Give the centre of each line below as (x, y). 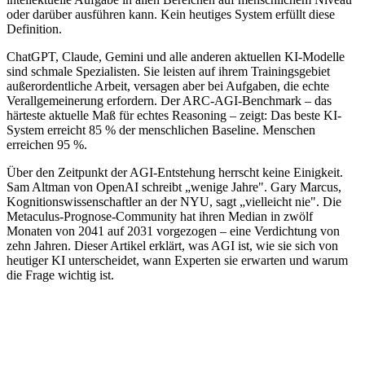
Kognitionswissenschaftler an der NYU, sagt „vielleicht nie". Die (174, 201)
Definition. (34, 29)
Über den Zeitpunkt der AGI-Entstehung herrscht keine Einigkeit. (175, 172)
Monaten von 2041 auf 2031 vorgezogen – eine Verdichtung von (173, 231)
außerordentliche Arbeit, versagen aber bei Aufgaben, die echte (168, 86)
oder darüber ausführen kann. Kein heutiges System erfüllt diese (171, 14)
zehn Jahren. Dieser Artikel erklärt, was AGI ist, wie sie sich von (172, 245)
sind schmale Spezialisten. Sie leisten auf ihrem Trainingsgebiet (168, 71)
